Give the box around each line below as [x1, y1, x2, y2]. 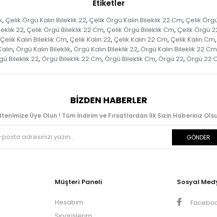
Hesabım [55, 198, 83, 207]
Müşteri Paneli [55, 177, 102, 187]
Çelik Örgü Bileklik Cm [106, 25, 174, 35]
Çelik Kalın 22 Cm [113, 35, 168, 45]
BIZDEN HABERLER [70, 94, 147, 107]
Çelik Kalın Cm [170, 35, 215, 45]
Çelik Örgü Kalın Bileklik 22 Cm [89, 15, 183, 25]
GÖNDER [186, 133, 210, 142]
